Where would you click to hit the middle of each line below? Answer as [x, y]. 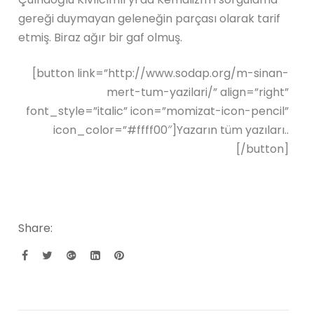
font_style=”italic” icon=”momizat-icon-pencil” [157, 111]
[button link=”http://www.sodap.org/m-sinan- [160, 73]
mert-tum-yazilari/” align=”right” [197, 92]
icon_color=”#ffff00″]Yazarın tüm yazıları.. [171, 130]
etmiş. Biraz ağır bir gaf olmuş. [101, 37]
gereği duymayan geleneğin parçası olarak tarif [150, 18]
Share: [36, 228]
